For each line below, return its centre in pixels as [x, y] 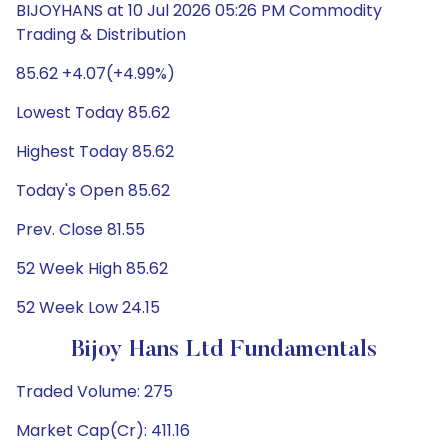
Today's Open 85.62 [93, 190]
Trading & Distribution [101, 34]
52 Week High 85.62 [92, 268]
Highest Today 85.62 [95, 151]
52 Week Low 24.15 [88, 307]
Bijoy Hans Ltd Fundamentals [224, 350]
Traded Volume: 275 [94, 391]
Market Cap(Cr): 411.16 [103, 430]
